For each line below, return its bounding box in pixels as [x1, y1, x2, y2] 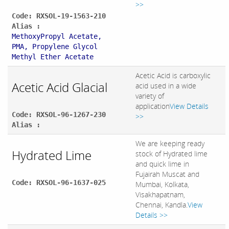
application [135, 101, 170, 111]
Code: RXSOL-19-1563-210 [12, 12, 106, 20]
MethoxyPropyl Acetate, [12, 32, 102, 41]
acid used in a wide [135, 81, 196, 91]
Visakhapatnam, [135, 190, 185, 200]
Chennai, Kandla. [135, 200, 188, 210]
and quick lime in [135, 159, 189, 169]
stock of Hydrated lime [135, 149, 208, 159]
